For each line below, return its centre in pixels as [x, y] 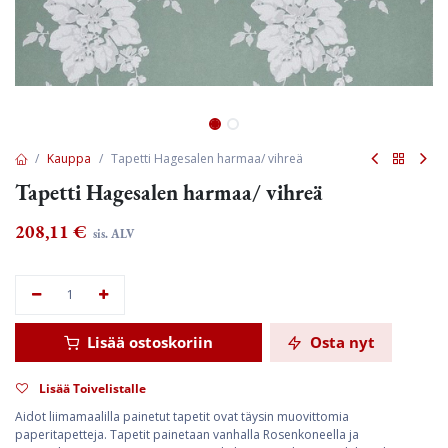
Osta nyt [340, 342]
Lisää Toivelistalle [92, 388]
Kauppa [69, 158]
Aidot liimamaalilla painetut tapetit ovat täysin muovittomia [182, 416]
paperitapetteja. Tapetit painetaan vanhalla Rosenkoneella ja [187, 434]
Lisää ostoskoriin [148, 342]
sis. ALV [112, 234]
